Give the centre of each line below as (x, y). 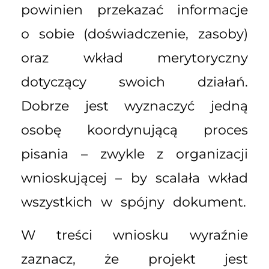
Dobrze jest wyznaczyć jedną (134, 106)
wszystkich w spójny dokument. (134, 202)
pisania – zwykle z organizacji (134, 154)
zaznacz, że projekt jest (134, 259)
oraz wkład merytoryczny (134, 58)
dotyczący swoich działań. (134, 82)
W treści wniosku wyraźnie (134, 235)
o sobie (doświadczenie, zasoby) (134, 34)
